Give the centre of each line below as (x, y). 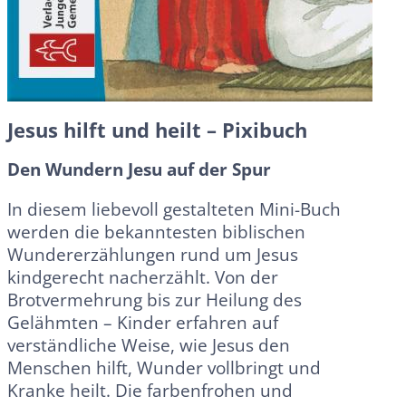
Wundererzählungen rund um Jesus (153, 255)
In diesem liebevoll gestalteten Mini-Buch (174, 209)
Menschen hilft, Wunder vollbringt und (164, 368)
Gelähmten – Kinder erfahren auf (143, 323)
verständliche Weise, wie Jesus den (149, 345)
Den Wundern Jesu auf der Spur (139, 169)
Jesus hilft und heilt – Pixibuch (157, 130)
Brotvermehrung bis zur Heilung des (155, 300)
